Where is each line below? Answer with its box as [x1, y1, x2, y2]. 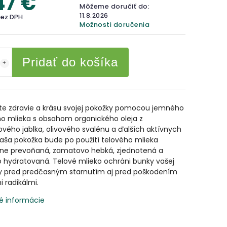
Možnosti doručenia [80, 20, 150, 29]
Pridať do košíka [22, 55, 118, 69]
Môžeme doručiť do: [80, 2, 150, 11]
